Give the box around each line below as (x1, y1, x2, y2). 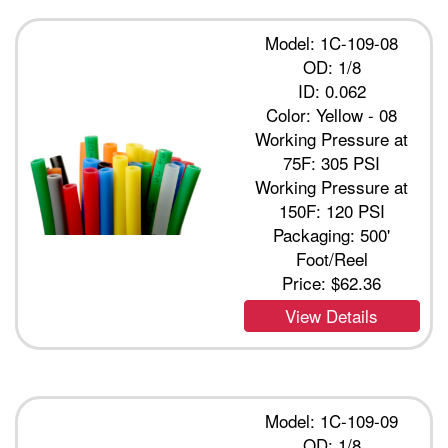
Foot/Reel (295, 246, 368, 272)
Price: (282, 270, 332, 296)
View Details (285, 303, 379, 329)
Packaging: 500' (273, 222, 391, 248)
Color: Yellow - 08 (266, 102, 398, 128)
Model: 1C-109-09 (265, 408, 399, 434)
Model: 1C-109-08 (265, 30, 399, 56)
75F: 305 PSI (283, 150, 381, 176)
